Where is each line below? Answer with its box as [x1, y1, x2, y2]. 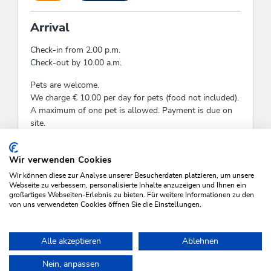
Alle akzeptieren [41, 237, 101, 246]
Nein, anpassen [42, 260, 99, 269]
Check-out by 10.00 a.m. [30, 59, 122, 68]
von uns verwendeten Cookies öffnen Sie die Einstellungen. [9, 201, 201, 208]
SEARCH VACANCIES [90, 212, 192, 221]
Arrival [30, 22, 70, 34]
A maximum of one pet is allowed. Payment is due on [30, 106, 232, 116]
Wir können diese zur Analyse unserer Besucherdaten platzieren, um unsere [9, 172, 254, 179]
